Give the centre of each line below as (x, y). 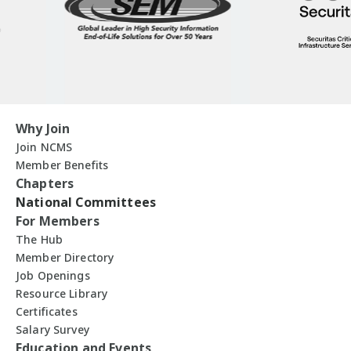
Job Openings (53, 275)
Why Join (43, 128)
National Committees (86, 202)
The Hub (39, 239)
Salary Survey (52, 329)
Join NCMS (44, 147)
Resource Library (62, 293)
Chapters (45, 183)
